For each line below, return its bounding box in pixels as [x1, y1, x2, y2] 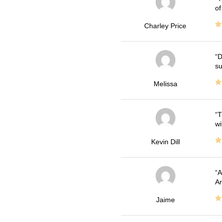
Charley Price [144, 22, 187, 30]
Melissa [153, 80, 177, 88]
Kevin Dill [151, 138, 180, 146]
